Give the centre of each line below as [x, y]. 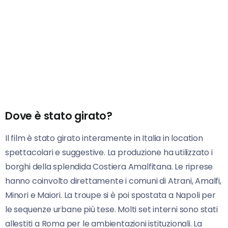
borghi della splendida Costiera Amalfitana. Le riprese [109, 166]
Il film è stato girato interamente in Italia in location [104, 138]
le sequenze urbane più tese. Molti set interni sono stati [111, 209]
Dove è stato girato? [59, 116]
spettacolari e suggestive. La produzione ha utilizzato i [109, 152]
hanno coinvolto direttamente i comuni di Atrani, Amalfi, [113, 181]
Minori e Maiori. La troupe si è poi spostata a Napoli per [110, 195]
